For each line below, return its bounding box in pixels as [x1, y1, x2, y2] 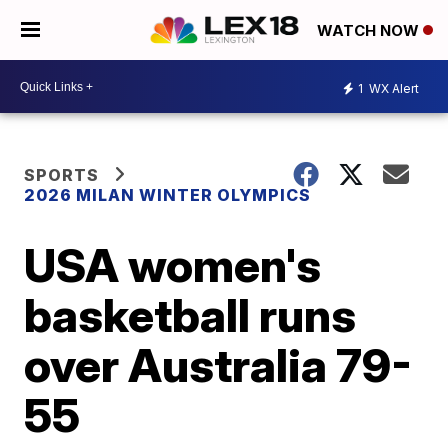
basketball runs [24, 287, 357, 343]
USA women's [24, 237, 322, 293]
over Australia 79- [24, 337, 413, 393]
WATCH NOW [317, 21, 423, 41]
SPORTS [24, 165, 100, 185]
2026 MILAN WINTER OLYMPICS [24, 185, 312, 205]
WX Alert [366, 80, 419, 96]
